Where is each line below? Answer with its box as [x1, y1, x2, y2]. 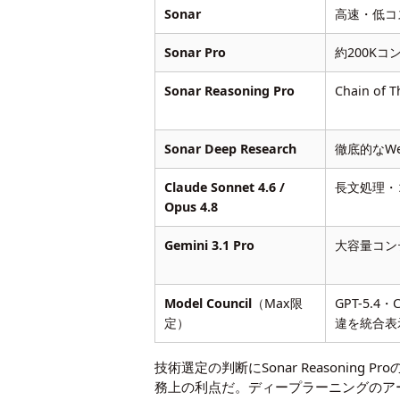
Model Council [164, 294, 253, 312]
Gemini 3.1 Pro [164, 236, 255, 254]
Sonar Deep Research [164, 139, 297, 157]
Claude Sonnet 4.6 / [164, 178, 286, 196]
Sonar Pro [164, 43, 227, 61]
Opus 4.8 [164, 197, 219, 215]
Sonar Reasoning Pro [164, 81, 296, 99]
